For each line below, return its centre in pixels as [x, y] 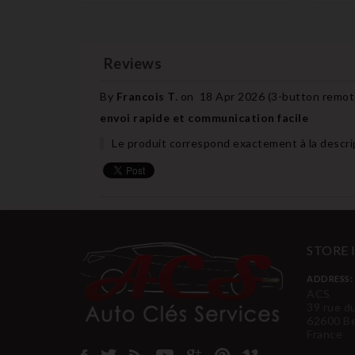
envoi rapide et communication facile [204, 117]
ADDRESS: [330, 278]
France [324, 334]
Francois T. [148, 96]
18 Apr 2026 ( [235, 96]
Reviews [131, 64]
